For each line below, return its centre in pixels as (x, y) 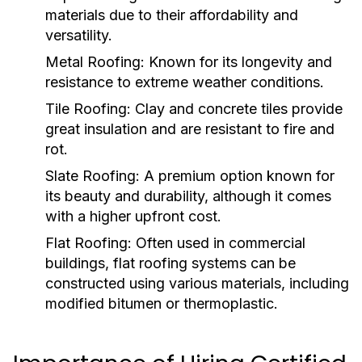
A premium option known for (237, 176)
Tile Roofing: (88, 109)
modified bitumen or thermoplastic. (162, 303)
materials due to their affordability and (172, 15)
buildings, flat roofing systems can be (170, 263)
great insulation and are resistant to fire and (190, 129)
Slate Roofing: (93, 176)
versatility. (79, 35)
